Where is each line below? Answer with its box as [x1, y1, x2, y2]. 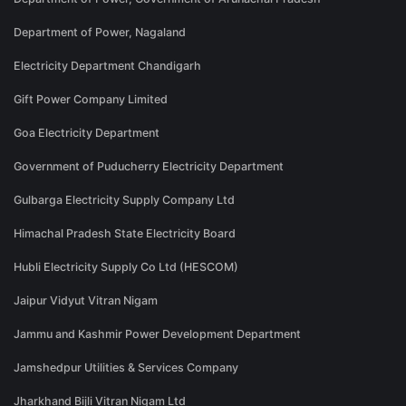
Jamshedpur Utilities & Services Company [14, 361, 238, 375]
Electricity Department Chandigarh [14, 59, 201, 73]
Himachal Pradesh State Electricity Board [14, 227, 236, 241]
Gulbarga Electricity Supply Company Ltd [14, 193, 235, 208]
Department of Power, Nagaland [14, 25, 186, 40]
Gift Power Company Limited [14, 92, 168, 107]
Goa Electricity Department [14, 126, 159, 140]
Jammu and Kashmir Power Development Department [14, 327, 301, 342]
